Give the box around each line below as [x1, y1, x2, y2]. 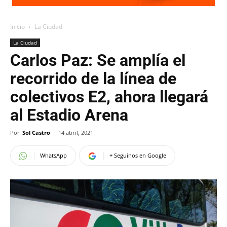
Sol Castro [22, 129, 50, 136]
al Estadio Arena [10, 105, 128, 125]
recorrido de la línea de [10, 69, 176, 88]
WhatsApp [40, 152, 67, 159]
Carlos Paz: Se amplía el [10, 51, 185, 70]
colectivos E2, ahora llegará [10, 87, 208, 106]
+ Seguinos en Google [109, 152, 166, 159]
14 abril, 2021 [58, 129, 93, 136]
